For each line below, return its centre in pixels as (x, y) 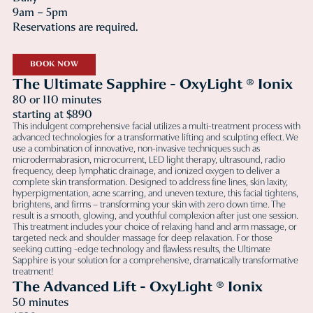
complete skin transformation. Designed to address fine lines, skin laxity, (150, 182)
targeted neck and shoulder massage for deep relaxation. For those (143, 238)
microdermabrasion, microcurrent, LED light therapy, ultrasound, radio (149, 160)
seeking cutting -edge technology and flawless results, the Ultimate (141, 249)
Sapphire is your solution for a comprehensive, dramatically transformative (155, 261)
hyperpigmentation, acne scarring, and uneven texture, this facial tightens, (155, 194)
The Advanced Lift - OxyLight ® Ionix (138, 286)
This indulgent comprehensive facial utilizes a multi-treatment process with (156, 126)
